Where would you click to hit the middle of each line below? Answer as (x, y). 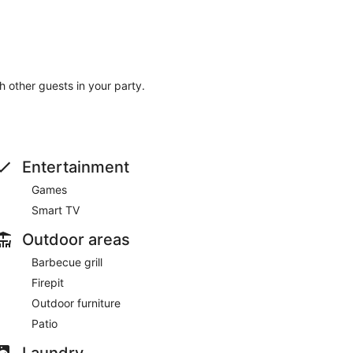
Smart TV (56, 210)
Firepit (48, 282)
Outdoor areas (76, 239)
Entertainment (76, 167)
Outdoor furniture (76, 303)
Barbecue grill (67, 262)
